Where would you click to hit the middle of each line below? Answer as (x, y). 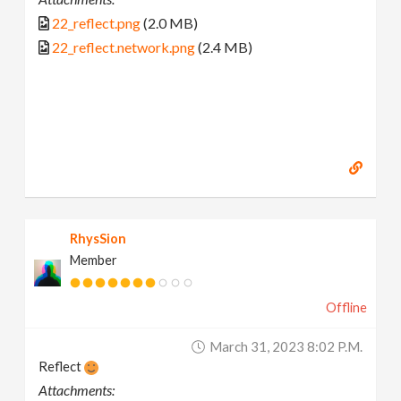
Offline (346, 307)
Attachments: (77, 389)
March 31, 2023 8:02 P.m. (286, 346)
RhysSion (98, 238)
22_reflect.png (97, 23)
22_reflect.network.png (124, 47)
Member (94, 260)
